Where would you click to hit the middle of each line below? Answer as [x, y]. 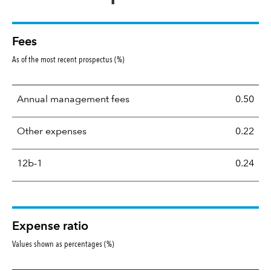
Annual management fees [73, 100]
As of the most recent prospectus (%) [68, 59]
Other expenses [52, 132]
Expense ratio [50, 227]
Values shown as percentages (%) [63, 243]
